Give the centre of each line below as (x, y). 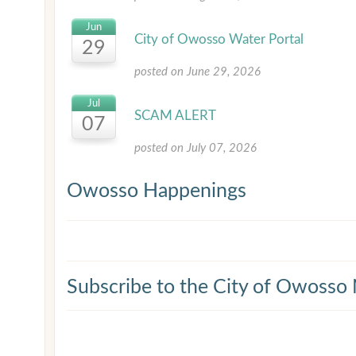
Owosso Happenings (157, 191)
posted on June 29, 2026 (197, 72)
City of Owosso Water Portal (219, 39)
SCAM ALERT (175, 116)
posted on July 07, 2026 (195, 148)
